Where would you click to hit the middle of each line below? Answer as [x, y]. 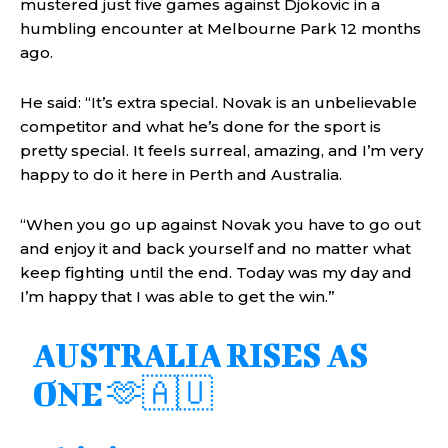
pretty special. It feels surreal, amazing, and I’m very [221, 150]
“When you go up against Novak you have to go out [220, 224]
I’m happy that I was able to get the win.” [177, 296]
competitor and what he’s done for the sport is [200, 126]
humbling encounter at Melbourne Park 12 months [220, 28]
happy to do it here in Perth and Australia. [181, 174]
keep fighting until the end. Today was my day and [216, 272]
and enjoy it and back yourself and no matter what [215, 248]
